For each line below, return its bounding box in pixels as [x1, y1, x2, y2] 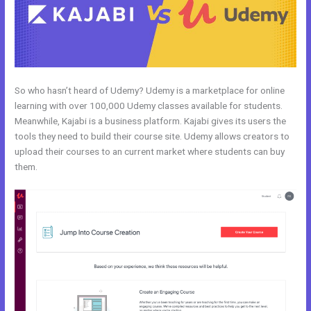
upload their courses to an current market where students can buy [15, 146, 285, 158]
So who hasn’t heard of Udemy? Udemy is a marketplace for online [15, 85, 285, 96]
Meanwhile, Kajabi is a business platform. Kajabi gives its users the [15, 115, 287, 127]
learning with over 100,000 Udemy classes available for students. [15, 100, 283, 112]
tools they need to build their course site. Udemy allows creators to [15, 131, 290, 142]
